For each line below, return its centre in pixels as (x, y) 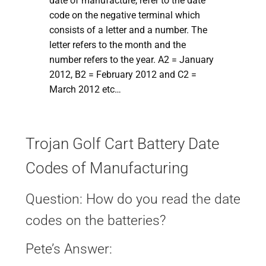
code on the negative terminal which (124, 15)
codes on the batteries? (95, 221)
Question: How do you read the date (133, 199)
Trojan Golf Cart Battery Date (122, 144)
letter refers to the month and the (117, 45)
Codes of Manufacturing (107, 168)
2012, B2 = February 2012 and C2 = (123, 74)
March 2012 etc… (85, 89)
